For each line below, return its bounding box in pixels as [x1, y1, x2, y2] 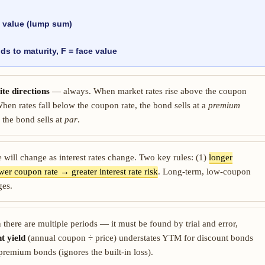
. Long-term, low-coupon [158, 167, 251, 176]
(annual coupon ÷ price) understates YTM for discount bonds [25, 233, 253, 243]
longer [209, 153, 232, 162]
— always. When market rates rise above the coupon [50, 86, 247, 96]
